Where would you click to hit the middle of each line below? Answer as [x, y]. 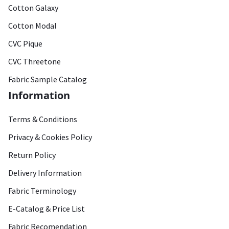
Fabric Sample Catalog [48, 79]
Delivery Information [45, 173]
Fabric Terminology [42, 191]
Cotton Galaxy [33, 8]
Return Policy [32, 155]
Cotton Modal [32, 26]
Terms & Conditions [43, 119]
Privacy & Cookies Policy [50, 137]
